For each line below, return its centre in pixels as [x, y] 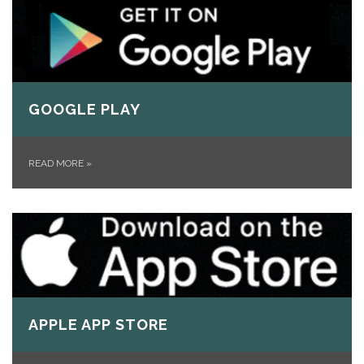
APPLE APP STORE [98, 325]
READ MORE [57, 163]
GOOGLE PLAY [84, 109]
